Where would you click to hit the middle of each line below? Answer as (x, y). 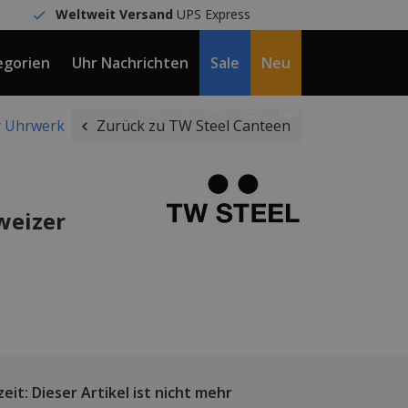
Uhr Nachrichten (130, 63)
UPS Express (212, 14)
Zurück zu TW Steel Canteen (194, 126)
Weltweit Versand (115, 14)
